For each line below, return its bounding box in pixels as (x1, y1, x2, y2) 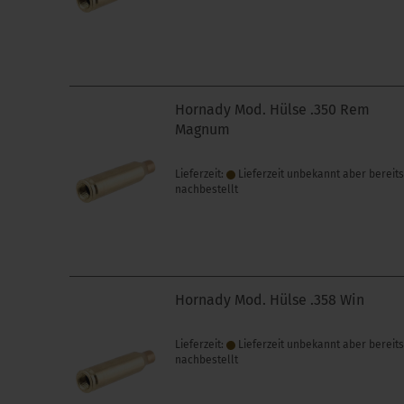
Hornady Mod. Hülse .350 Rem (175, 101, 371, 118)
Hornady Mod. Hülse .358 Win (175, 291, 365, 308)
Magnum (175, 121, 231, 138)
